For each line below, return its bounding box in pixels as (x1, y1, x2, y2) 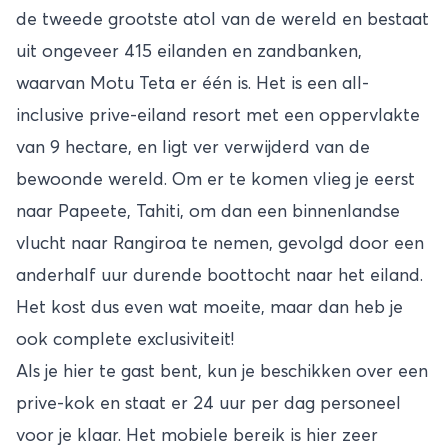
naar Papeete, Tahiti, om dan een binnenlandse (16, 203, 400, 222)
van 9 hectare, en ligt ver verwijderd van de (16, 139, 370, 158)
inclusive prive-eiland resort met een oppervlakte (16, 107, 420, 126)
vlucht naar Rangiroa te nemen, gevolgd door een (16, 235, 424, 254)
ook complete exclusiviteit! (16, 331, 234, 350)
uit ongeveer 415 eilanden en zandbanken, (16, 43, 362, 62)
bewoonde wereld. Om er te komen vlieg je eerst (16, 171, 415, 190)
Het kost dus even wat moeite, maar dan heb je (16, 299, 403, 318)
